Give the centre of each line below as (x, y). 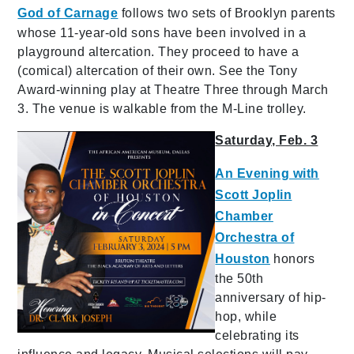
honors (292, 258)
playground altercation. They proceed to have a (158, 51)
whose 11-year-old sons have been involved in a (162, 32)
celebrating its (257, 335)
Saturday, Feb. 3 (267, 140)
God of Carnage (68, 13)
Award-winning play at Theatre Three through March (173, 89)
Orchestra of (255, 237)
